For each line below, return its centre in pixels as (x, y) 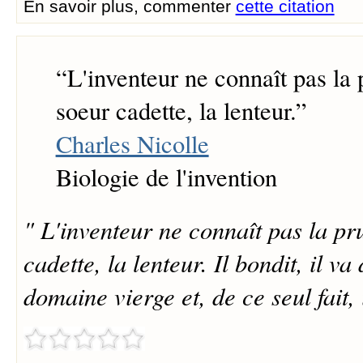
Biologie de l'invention (166, 177)
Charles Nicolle (132, 144)
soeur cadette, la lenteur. (175, 111)
